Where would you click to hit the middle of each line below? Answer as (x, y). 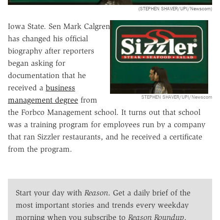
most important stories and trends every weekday (102, 205)
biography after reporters (51, 51)
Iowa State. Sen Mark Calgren (59, 26)
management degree (43, 100)
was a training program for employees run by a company (107, 124)
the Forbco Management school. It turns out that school (104, 112)
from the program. (40, 149)
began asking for (37, 63)
